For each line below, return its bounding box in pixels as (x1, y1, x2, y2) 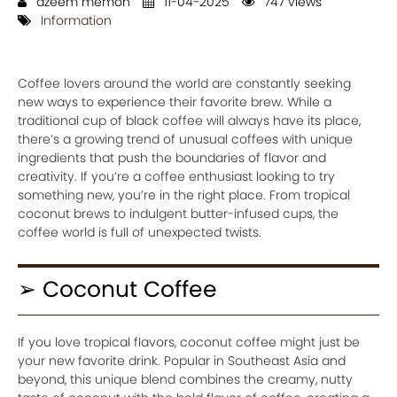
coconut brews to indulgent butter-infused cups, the (18, 204, 339, 222)
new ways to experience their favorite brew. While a (18, 92, 331, 111)
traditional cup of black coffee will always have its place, (18, 111, 361, 129)
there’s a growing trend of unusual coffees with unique (18, 129, 353, 148)
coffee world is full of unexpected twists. (18, 222, 261, 241)
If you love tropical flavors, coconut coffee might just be (18, 332, 360, 351)
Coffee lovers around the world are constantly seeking (18, 74, 351, 92)
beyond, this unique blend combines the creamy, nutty (18, 370, 353, 388)
